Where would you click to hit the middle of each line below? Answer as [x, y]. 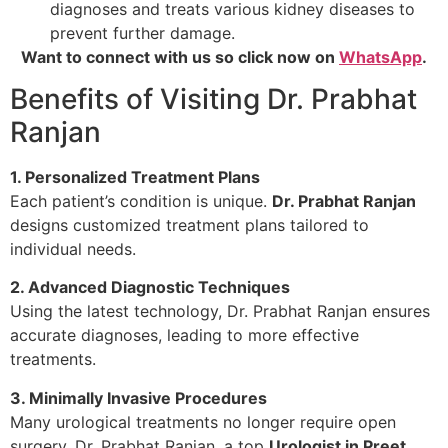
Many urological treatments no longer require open [203, 421]
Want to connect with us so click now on [180, 56]
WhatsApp [380, 56]
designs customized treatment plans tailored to [189, 225]
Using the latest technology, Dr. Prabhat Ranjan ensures [220, 311]
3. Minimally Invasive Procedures [138, 397]
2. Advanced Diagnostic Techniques [150, 287]
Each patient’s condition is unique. [141, 201]
